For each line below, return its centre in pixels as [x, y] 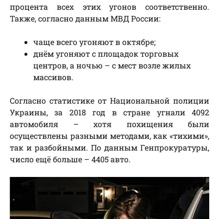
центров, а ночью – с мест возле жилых [112, 66]
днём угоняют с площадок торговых [106, 54]
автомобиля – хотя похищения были [109, 124]
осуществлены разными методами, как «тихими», [109, 136]
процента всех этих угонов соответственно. [109, 7]
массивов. [53, 77]
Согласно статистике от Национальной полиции [109, 101]
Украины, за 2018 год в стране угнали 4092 [109, 112]
